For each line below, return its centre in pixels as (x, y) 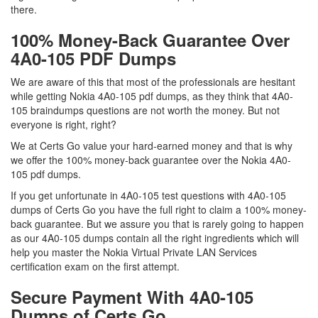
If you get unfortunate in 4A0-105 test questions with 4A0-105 (148, 195)
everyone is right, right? (64, 124)
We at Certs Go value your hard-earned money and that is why (152, 146)
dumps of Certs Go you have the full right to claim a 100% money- (159, 209)
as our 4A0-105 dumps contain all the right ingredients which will (155, 238)
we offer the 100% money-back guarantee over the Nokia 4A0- (151, 160)
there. (25, 9)
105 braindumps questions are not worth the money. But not (145, 110)
